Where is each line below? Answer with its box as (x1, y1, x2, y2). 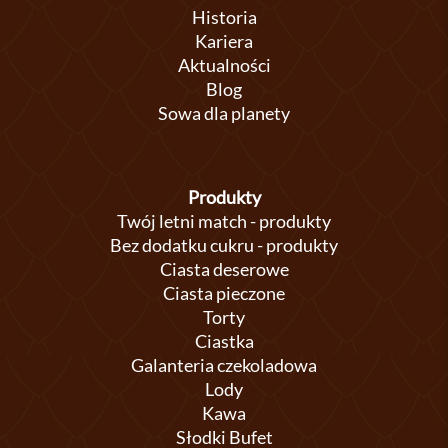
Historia (191, 6, 257, 28)
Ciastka (194, 330, 254, 352)
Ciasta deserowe (159, 258, 289, 280)
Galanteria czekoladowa (131, 354, 317, 376)
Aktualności (177, 54, 271, 76)
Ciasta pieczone (163, 282, 285, 304)
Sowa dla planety (158, 102, 290, 124)
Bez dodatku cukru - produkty (110, 234, 338, 256)
